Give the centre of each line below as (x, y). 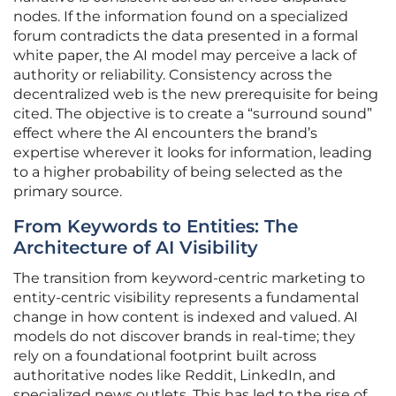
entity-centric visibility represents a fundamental (186, 298)
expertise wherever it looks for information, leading (193, 153)
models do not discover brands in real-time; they (184, 337)
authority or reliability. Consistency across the (173, 75)
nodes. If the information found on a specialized (181, 17)
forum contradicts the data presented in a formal (186, 36)
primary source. (68, 192)
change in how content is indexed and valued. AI (186, 317)
